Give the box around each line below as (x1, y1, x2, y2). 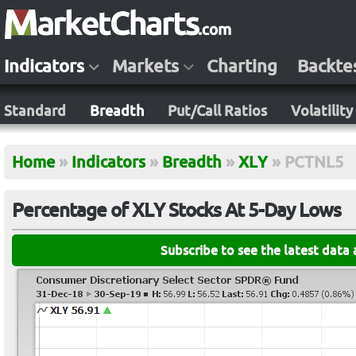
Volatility (291, 103, 353, 118)
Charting (207, 56, 277, 75)
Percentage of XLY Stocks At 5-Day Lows (12, 199, 341, 221)
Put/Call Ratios (168, 103, 267, 118)
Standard (4, 103, 66, 118)
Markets (112, 56, 179, 75)
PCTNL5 (284, 153, 343, 171)
